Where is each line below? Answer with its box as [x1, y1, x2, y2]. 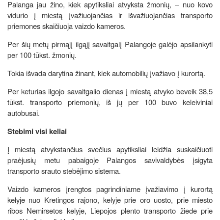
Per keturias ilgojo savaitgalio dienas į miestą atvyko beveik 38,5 [7, 85, 213, 96]
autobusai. [7, 107, 40, 118]
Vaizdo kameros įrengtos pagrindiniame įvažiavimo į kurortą [7, 183, 213, 194]
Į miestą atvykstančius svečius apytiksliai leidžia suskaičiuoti [7, 143, 213, 154]
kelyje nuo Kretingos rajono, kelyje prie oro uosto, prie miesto [7, 194, 213, 205]
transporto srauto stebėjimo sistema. [7, 165, 123, 176]
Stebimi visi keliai [7, 125, 67, 137]
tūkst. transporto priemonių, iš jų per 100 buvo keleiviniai [7, 96, 213, 107]
